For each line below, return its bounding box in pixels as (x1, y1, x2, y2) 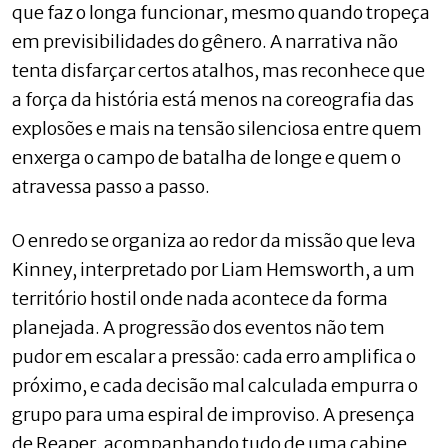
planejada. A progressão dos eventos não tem (12, 315, 385, 339)
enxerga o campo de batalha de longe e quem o (12, 145, 401, 169)
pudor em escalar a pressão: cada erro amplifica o (12, 344, 416, 368)
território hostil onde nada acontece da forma (12, 286, 388, 310)
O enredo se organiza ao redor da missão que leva (12, 228, 416, 252)
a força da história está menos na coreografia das (12, 87, 414, 111)
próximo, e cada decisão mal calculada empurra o (12, 373, 418, 397)
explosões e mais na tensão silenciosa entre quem (12, 116, 422, 140)
